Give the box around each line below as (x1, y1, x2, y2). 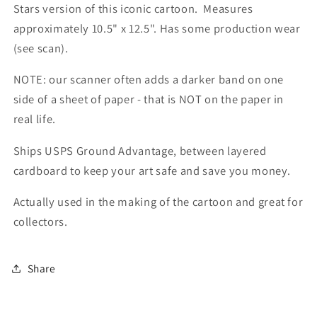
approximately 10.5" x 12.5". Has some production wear (13, 20, 301, 36)
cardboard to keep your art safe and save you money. (13, 162, 291, 178)
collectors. (13, 214, 71, 230)
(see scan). (13, 40, 69, 56)
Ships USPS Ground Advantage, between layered (13, 142, 267, 158)
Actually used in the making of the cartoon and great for (13, 194, 304, 210)
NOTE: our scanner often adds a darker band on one (13, 71, 284, 88)
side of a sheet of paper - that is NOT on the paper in (13, 91, 284, 108)
